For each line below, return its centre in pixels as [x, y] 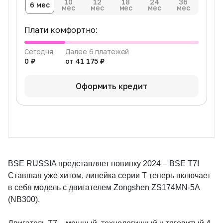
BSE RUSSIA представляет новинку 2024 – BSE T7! [104, 163]
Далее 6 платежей [97, 51]
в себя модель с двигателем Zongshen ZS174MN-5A [104, 187]
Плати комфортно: [61, 30]
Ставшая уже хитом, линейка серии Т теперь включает [109, 175]
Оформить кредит [111, 86]
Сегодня [39, 51]
